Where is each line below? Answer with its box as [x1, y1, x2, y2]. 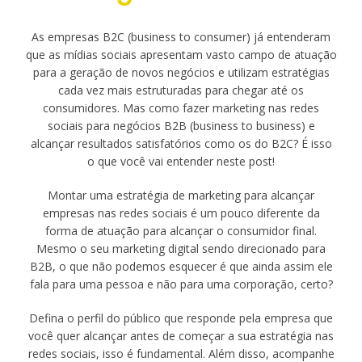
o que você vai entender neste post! [87, 154, 275, 169]
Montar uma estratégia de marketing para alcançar [48, 187, 314, 203]
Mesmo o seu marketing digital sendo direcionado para [36, 241, 326, 256]
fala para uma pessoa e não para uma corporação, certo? [29, 276, 333, 292]
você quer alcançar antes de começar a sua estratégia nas [28, 328, 334, 343]
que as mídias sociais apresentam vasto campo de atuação [25, 47, 337, 62]
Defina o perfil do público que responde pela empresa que [29, 310, 333, 326]
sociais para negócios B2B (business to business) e [47, 118, 315, 133]
